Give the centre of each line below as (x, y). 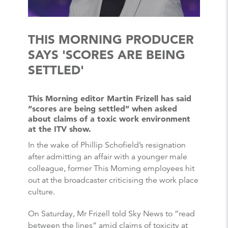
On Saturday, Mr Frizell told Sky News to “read (111, 213)
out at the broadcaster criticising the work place (113, 180)
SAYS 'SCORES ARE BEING (107, 55)
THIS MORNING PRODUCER (111, 40)
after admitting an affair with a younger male (108, 156)
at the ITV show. (60, 129)
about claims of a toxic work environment (109, 119)
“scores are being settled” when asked (103, 109)
